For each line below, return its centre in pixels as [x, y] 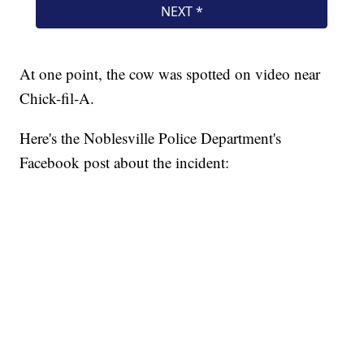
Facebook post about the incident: [125, 162]
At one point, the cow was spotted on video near [170, 74]
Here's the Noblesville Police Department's [151, 138]
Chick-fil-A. [57, 98]
